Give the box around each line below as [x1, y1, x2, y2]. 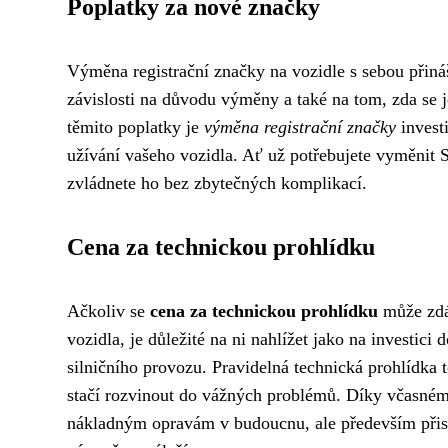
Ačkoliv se [67, 301, 150, 321]
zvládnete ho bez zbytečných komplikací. [67, 173, 367, 193]
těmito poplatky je [67, 117, 204, 137]
